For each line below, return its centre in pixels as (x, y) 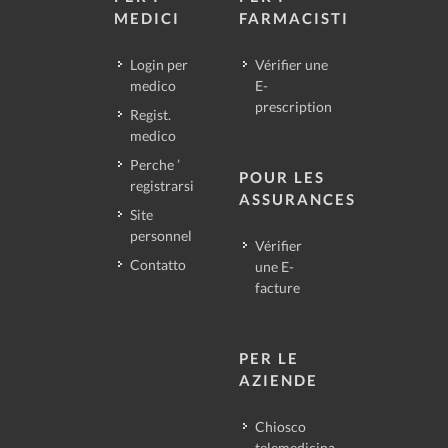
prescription (293, 107)
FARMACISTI (294, 18)
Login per (159, 65)
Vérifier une (291, 65)
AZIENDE (278, 380)
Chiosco (280, 427)
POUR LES (282, 177)
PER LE (269, 358)
